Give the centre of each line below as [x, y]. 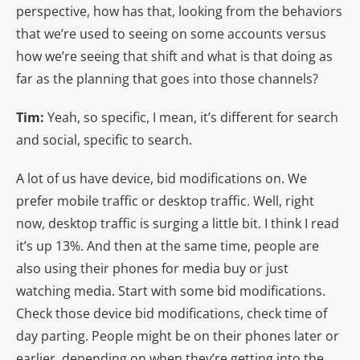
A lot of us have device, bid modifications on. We [162, 178]
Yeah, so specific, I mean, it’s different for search [193, 117]
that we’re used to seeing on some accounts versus [171, 33]
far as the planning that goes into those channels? [167, 78]
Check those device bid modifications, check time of [172, 313]
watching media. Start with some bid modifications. [171, 290]
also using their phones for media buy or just [152, 268]
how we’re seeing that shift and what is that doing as [174, 56]
